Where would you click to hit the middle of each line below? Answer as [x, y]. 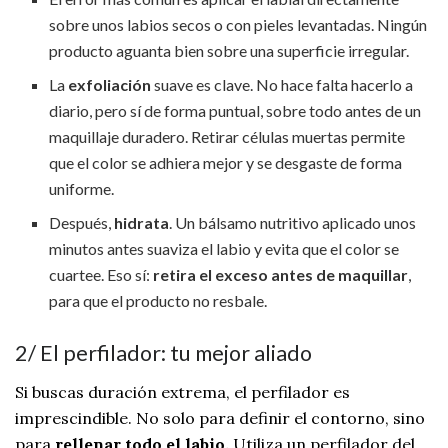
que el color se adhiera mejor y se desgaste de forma [226, 162]
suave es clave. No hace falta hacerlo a [282, 84]
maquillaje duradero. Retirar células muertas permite [227, 136]
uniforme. [82, 188]
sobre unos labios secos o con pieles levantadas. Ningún [238, 24]
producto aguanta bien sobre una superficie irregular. [229, 50]
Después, [82, 222]
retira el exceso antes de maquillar [281, 274]
